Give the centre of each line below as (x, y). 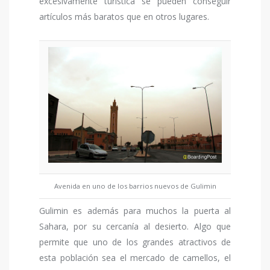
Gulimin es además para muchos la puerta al (135, 211)
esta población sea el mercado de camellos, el (135, 258)
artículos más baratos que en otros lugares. (124, 17)
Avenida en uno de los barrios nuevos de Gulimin (135, 186)
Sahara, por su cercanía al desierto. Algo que (135, 227)
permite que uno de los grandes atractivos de (135, 242)
